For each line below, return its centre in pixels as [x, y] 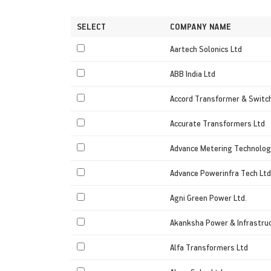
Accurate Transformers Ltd [217, 123]
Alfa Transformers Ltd [209, 247]
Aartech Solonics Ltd [206, 48]
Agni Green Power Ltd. [208, 197]
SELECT [91, 26]
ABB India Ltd [193, 73]
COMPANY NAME [201, 26]
